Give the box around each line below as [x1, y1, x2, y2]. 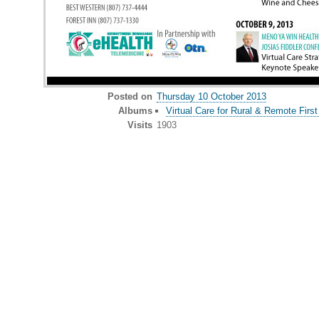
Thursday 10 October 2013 [157, 90, 266, 102]
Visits [127, 119, 152, 130]
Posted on [107, 90, 152, 102]
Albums [117, 105, 152, 116]
